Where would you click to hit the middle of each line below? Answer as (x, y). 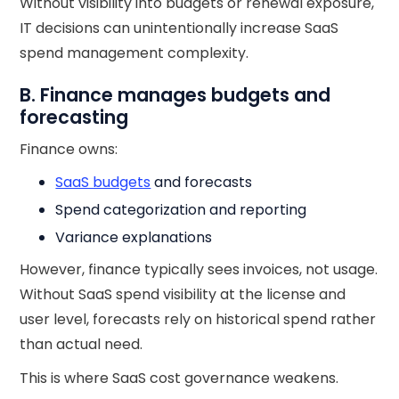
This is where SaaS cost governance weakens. (179, 378)
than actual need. (83, 344)
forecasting (74, 117)
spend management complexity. (134, 53)
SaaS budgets (103, 182)
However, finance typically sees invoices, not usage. (199, 269)
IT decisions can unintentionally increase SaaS (179, 28)
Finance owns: (69, 149)
